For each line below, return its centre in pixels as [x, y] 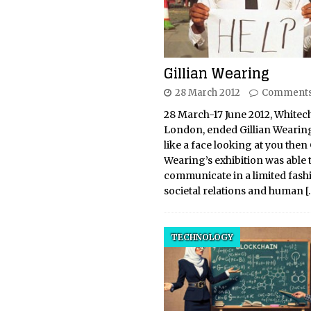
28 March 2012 [207, 93]
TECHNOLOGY [202, 237]
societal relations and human [234, 191]
